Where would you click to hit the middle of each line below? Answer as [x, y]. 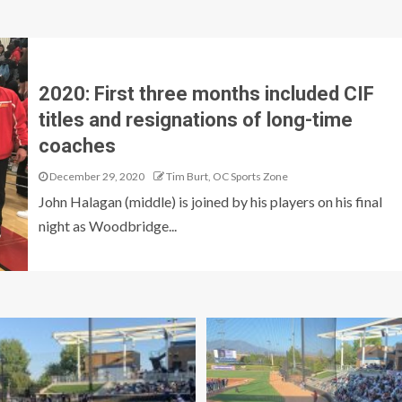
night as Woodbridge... [107, 225]
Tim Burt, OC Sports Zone [227, 176]
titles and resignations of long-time [195, 119]
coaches [77, 145]
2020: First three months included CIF [206, 93]
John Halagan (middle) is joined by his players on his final [210, 201]
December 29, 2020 [96, 176]
